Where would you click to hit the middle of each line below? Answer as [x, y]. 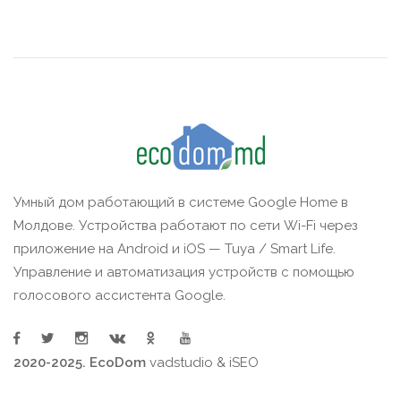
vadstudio [181, 363]
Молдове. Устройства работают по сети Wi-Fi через [186, 226]
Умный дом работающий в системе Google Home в [181, 202]
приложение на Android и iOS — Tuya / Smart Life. [175, 249]
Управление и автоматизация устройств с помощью [184, 272]
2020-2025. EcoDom [81, 363]
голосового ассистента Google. [119, 295]
